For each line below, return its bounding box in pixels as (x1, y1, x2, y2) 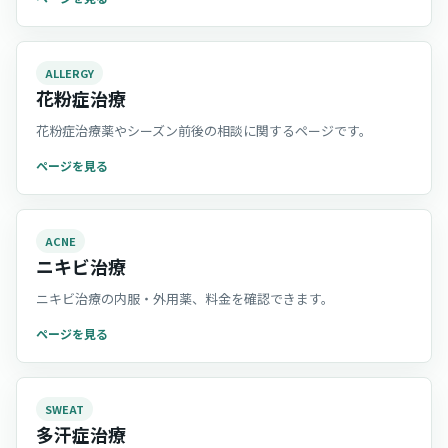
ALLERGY (45, 64, 94, 81)
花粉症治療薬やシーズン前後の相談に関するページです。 (36, 121, 372, 140)
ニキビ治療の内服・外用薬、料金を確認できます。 (36, 289, 334, 308)
